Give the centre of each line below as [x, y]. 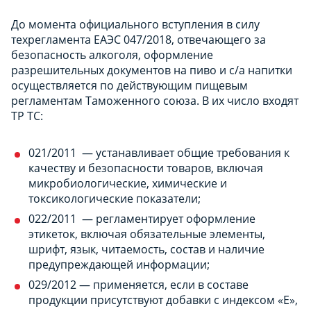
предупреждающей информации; [119, 264]
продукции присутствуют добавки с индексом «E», [163, 300]
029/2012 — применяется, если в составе [138, 284]
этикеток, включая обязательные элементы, [147, 234]
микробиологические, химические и [128, 183]
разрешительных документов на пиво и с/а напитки [152, 70]
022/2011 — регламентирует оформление [142, 218]
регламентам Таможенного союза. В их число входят [155, 100]
